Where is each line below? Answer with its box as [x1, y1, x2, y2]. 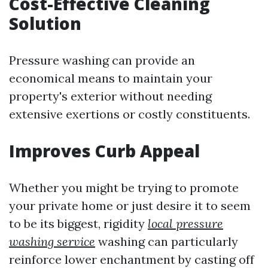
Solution [9, 12, 81, 35]
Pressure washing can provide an [9, 53, 195, 68]
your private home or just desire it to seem [9, 198, 251, 213]
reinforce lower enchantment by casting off [9, 252, 254, 267]
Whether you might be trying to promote [9, 180, 239, 195]
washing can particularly [95, 234, 238, 249]
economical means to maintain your [9, 71, 212, 86]
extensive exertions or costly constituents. [9, 106, 250, 121]
